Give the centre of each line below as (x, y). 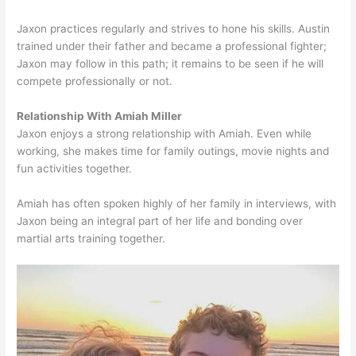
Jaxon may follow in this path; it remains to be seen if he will (170, 64)
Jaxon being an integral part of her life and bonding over (160, 221)
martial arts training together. (91, 239)
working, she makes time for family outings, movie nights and (173, 151)
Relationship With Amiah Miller (100, 116)
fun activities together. (75, 169)
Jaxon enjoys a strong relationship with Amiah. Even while (164, 134)
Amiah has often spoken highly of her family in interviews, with (177, 204)
